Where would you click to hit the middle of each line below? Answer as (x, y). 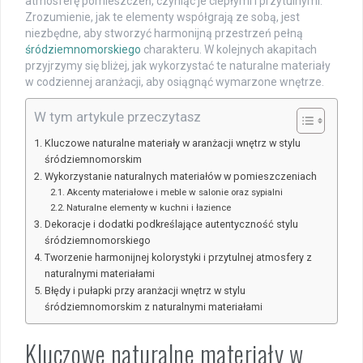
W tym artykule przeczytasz (117, 117)
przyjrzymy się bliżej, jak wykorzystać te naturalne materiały (178, 66)
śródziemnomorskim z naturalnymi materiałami (153, 307)
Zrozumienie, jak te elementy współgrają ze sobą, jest (162, 17)
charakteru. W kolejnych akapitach (229, 50)
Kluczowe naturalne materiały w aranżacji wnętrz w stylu (172, 143)
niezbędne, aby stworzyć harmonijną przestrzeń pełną (164, 34)
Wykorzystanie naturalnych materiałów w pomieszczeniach (180, 177)
